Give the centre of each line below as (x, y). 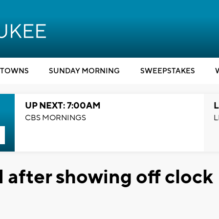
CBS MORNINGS (55, 118)
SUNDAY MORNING (84, 71)
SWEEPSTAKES (167, 71)
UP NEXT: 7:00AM (63, 106)
